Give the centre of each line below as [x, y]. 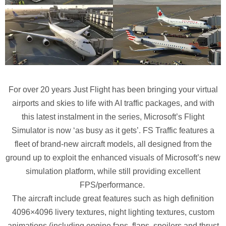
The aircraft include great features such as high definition [113, 198]
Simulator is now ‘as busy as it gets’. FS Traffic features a [113, 130]
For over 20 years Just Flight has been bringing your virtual [113, 89]
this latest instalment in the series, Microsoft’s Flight [113, 117]
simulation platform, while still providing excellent [113, 171]
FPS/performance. [113, 185]
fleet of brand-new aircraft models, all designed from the [113, 144]
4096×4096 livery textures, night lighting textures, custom [113, 212]
